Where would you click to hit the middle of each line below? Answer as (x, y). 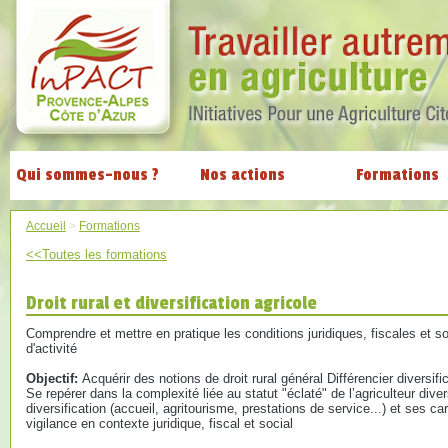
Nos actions (242, 175)
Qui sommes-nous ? (87, 175)
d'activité (51, 348)
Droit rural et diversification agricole (171, 303)
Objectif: (54, 378)
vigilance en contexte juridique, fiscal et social (159, 423)
